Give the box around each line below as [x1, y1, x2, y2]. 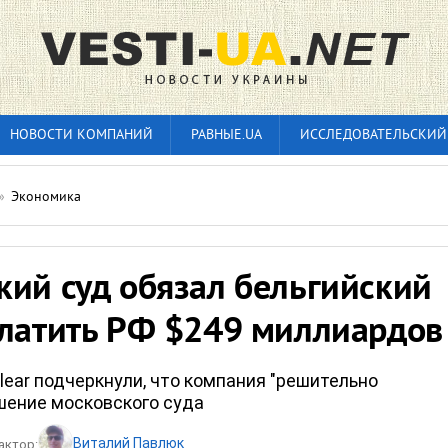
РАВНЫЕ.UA [191, 127, 262, 144]
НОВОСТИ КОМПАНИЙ [10, 127, 153, 144]
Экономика [11, 189, 81, 206]
